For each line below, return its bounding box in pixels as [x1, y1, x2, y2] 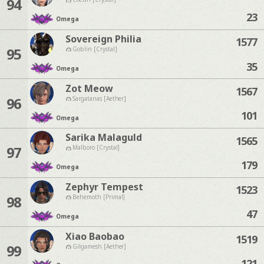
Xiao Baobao [65, 229, 124, 243]
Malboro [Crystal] [72, 143, 120, 152]
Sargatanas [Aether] [72, 94, 127, 103]
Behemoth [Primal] [72, 192, 126, 201]
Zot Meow [65, 81, 113, 95]
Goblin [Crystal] [72, 44, 117, 53]
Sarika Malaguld [65, 131, 142, 144]
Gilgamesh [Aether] [72, 242, 127, 250]
